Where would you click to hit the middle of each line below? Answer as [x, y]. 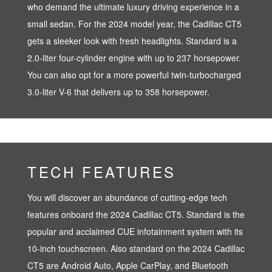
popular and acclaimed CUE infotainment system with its [135, 231]
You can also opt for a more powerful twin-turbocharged [134, 74]
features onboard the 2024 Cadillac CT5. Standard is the [136, 214]
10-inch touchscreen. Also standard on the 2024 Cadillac [136, 248]
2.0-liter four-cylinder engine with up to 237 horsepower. [134, 57]
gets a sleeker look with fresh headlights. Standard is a [132, 40]
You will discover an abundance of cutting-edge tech [127, 197]
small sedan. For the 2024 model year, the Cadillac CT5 [134, 23]
